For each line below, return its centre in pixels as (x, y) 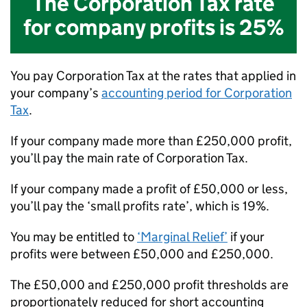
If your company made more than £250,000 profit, (151, 141)
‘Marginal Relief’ (182, 237)
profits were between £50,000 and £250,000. (142, 254)
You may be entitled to (74, 237)
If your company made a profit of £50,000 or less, (149, 189)
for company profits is (131, 27)
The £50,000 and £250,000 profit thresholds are (149, 285)
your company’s (56, 93)
